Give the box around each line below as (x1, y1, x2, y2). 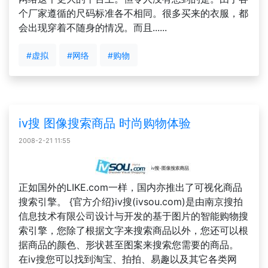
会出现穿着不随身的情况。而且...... (19, 22, 167, 33)
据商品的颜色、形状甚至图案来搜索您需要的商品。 (19, 239, 239, 251)
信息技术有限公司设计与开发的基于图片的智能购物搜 (19, 210, 248, 222)
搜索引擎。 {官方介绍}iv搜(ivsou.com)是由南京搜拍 (19, 196, 243, 208)
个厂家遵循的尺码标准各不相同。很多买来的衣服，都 (19, 7, 248, 19)
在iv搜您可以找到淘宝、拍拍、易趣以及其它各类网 (19, 253, 237, 265)
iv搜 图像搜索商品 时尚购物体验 (19, 116, 191, 130)
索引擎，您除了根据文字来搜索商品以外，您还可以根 (19, 224, 248, 236)
